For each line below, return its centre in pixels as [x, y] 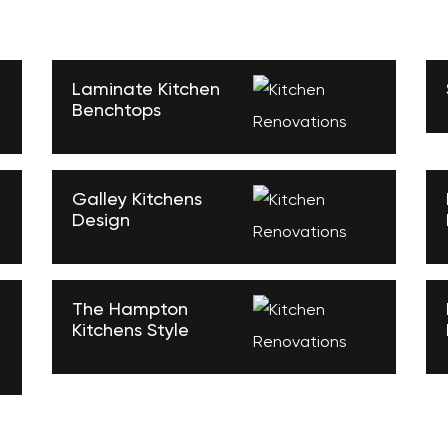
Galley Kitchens [137, 200]
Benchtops [117, 111]
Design [101, 221]
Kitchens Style [131, 331]
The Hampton [130, 310]
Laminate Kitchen [146, 90]
